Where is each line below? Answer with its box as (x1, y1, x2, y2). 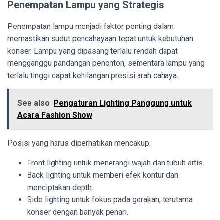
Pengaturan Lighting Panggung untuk (54, 98, 192, 108)
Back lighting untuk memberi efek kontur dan (27, 170, 178, 180)
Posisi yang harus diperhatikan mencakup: (7, 138, 151, 148)
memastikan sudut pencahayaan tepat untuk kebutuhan (7, 33, 193, 43)
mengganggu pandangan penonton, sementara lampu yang (7, 58, 205, 68)
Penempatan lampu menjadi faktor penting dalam (7, 21, 174, 31)
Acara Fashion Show (17, 110, 92, 120)
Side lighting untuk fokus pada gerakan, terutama (27, 194, 192, 204)
